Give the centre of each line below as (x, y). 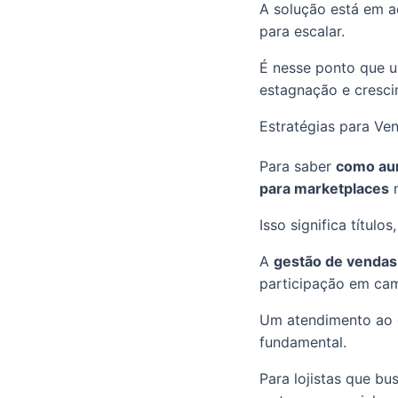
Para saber (298, 166)
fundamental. (303, 342)
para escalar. (302, 31)
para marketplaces (324, 188)
